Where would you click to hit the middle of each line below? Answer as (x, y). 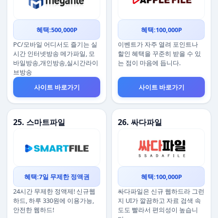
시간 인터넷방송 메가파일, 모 (54, 54)
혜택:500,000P (57, 30)
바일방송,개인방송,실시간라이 (56, 63)
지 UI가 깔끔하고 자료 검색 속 (159, 200)
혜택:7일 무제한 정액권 (57, 177)
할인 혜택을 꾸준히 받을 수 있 (159, 54)
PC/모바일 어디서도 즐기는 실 (55, 44)
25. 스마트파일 (39, 122)
